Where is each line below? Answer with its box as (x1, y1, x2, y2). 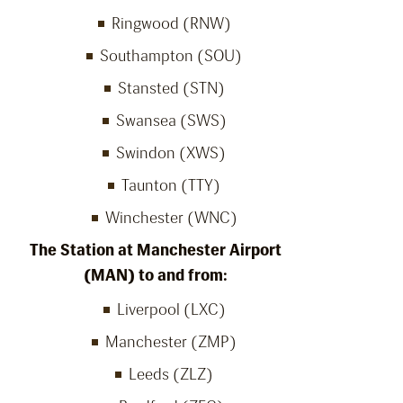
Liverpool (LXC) (116, 300, 226, 320)
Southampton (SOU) (100, 46, 242, 67)
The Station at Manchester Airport (29, 240, 282, 261)
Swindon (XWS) (116, 143, 226, 164)
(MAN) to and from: (83, 265, 228, 286)
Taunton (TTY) (121, 175, 220, 196)
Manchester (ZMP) (105, 332, 237, 353)
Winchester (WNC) (104, 208, 237, 228)
